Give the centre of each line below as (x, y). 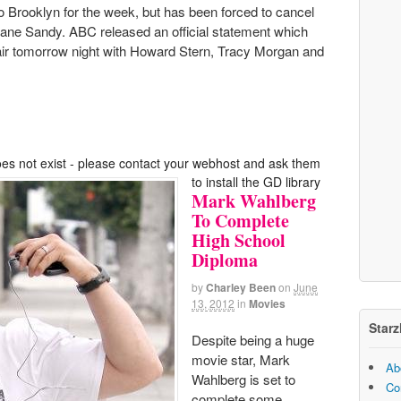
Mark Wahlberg (254, 200)
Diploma (225, 260)
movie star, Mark (241, 360)
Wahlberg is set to (243, 380)
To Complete (240, 220)
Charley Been (241, 287)
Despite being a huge (253, 340)
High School (239, 240)
